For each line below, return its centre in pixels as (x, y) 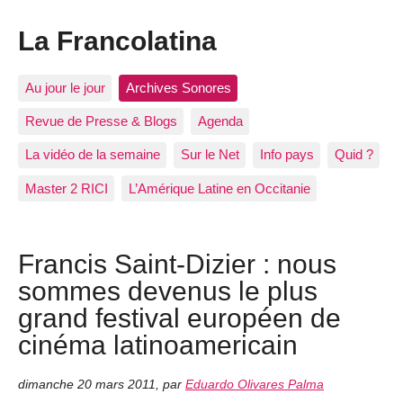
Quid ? (354, 155)
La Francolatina (117, 41)
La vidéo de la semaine (92, 155)
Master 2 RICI (66, 188)
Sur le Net (210, 155)
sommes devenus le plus (168, 290)
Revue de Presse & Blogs (101, 121)
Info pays (287, 155)
